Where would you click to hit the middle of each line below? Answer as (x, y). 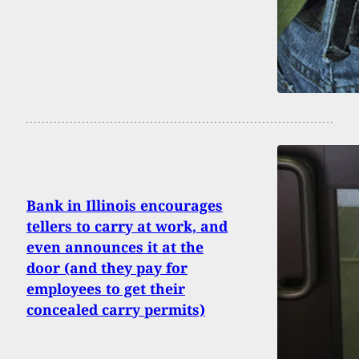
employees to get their (106, 288)
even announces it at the (115, 246)
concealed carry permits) (116, 309)
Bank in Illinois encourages (125, 205)
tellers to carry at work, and (127, 226)
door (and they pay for (107, 267)
